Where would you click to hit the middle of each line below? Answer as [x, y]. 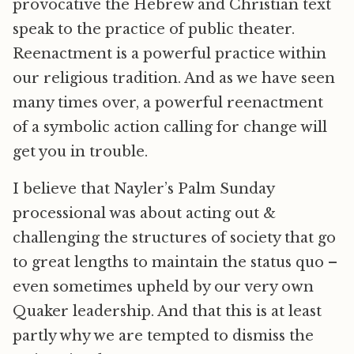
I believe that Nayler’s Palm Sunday [143, 189]
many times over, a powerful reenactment [168, 103]
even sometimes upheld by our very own [163, 287]
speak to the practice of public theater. [154, 30]
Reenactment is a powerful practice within [169, 54]
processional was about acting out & [144, 214]
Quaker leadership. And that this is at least [167, 312]
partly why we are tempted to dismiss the [163, 336]
